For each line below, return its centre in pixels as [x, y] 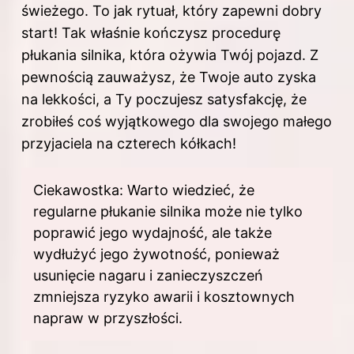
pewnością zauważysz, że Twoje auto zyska [169, 77]
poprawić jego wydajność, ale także [153, 233]
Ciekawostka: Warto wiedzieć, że [144, 190]
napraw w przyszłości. [108, 318]
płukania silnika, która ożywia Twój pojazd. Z [170, 55]
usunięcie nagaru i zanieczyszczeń [148, 276]
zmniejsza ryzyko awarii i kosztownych [164, 297]
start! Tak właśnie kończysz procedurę [151, 33]
